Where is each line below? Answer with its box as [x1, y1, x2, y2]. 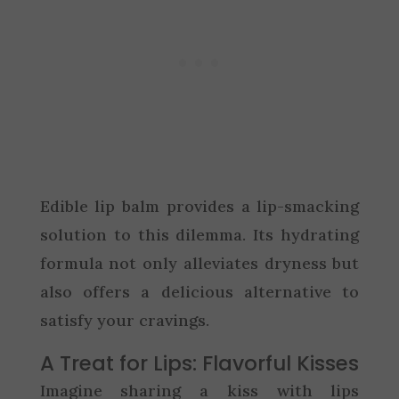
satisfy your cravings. [39, 309, 209, 330]
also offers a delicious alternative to [39, 281, 360, 302]
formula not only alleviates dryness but [39, 252, 360, 273]
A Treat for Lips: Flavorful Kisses [39, 348, 359, 378]
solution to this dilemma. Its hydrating [39, 224, 360, 245]
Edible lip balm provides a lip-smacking [39, 195, 360, 216]
